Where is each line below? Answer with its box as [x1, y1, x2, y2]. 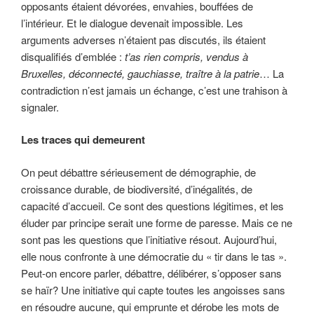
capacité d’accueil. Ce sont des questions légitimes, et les [21, 198, 284, 213]
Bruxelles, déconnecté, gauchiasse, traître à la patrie [21, 65, 259, 81]
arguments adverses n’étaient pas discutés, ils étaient [21, 32, 266, 47]
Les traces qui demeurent [21, 132, 145, 148]
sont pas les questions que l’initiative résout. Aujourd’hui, [21, 231, 277, 247]
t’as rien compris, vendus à [125, 48, 248, 64]
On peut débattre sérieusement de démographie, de [21, 164, 256, 179]
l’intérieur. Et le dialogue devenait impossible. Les [21, 15, 243, 30]
